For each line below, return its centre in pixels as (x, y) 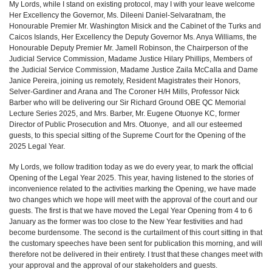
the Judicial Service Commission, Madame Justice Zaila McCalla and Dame (134, 70)
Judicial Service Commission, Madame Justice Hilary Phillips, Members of (131, 59)
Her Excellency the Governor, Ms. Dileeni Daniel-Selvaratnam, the (117, 15)
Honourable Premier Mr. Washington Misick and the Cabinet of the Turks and (135, 26)
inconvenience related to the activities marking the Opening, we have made (133, 189)
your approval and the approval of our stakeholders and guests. (113, 265)
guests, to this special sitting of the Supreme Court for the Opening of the (127, 135)
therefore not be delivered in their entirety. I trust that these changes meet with (136, 254)
